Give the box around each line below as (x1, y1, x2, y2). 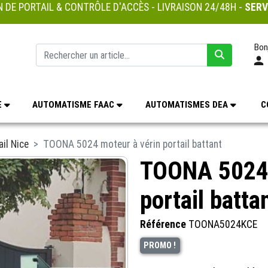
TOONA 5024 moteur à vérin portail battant (43, 138, 222, 150)
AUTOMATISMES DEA (145, 99, 230, 110)
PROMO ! (144, 240, 176, 251)
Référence (140, 218, 186, 230)
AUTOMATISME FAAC (32, 99, 117, 110)
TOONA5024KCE (188, 218, 257, 230)
